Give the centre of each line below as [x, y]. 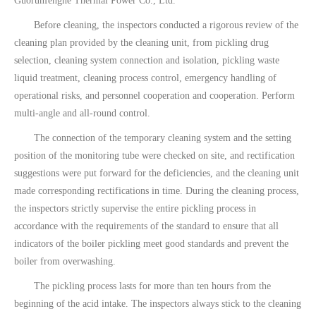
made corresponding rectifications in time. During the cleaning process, [157, 191]
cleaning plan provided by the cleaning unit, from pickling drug [141, 43]
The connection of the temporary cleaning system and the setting [153, 138]
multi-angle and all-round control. [82, 113]
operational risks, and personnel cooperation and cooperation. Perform [154, 96]
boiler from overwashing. [65, 261]
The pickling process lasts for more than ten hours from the [142, 286]
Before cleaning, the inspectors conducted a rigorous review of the [156, 25]
